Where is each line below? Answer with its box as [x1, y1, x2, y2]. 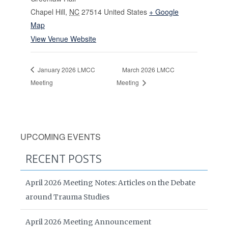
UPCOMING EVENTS [20, 131, 101, 143]
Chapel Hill [31, 6, 65, 17]
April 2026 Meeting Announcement [25, 217, 151, 227]
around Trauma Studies [25, 192, 109, 202]
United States [104, 6, 147, 17]
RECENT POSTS [25, 152, 102, 166]
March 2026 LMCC [122, 65, 175, 74]
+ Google [149, 6, 179, 17]
